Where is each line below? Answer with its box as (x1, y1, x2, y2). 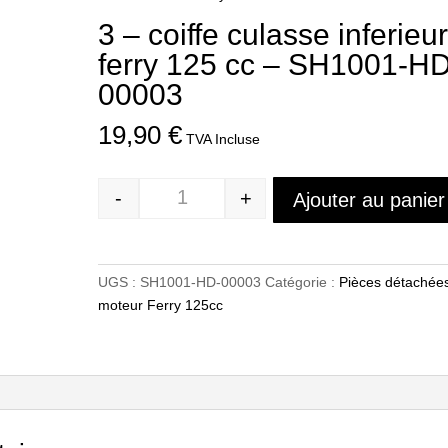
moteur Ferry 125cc (98, 297, 224, 313)
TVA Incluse (186, 131, 261, 147)
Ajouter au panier (293, 189, 446, 211)
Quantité (180, 200, 235, 216)
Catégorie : (265, 274, 340, 290)
